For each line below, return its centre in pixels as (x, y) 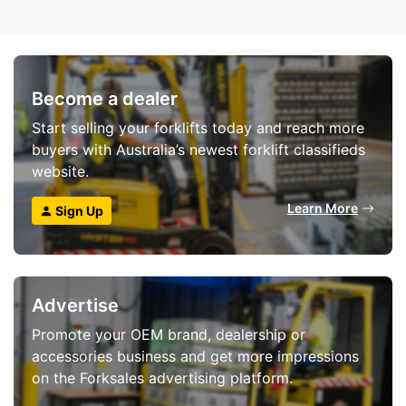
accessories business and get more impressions (195, 356)
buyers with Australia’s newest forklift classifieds (198, 149)
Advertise (75, 305)
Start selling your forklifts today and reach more (198, 127)
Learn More (323, 208)
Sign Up (78, 210)
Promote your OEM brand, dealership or (169, 334)
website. (60, 171)
